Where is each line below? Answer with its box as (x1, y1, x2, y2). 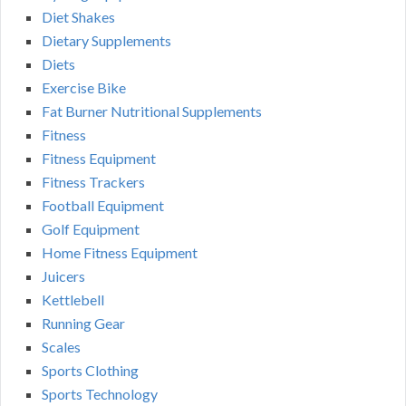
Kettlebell (42, 290, 104, 308)
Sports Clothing (42, 361, 139, 379)
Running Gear (42, 314, 125, 332)
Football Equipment (42, 196, 164, 214)
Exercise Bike (42, 78, 126, 96)
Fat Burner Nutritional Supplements (42, 101, 262, 120)
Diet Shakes (42, 7, 115, 25)
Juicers (42, 266, 85, 285)
